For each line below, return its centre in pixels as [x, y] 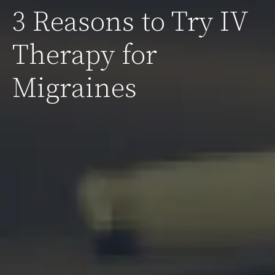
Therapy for [85, 56]
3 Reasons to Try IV [130, 23]
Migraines [75, 89]
